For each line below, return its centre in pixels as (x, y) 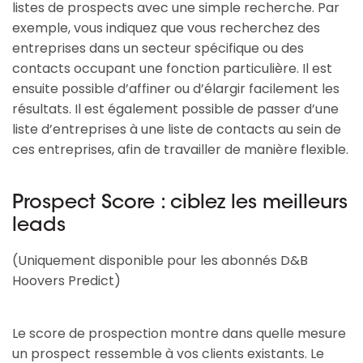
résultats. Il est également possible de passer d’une (175, 109)
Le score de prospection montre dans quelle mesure (179, 334)
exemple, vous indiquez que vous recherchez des (166, 28)
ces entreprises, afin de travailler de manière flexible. (180, 150)
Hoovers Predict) (66, 281)
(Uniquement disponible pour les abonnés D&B (160, 261)
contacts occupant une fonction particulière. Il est (172, 69)
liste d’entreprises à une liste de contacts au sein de (177, 130)
